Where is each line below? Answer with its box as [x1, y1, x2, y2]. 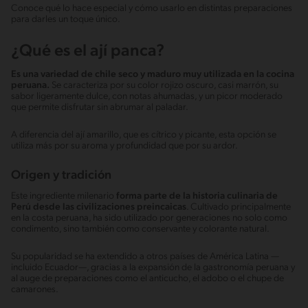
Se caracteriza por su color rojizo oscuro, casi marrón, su [49, 80, 278, 91]
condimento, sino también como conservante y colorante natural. [11, 223, 269, 234]
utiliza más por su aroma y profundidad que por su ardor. [11, 140, 238, 151]
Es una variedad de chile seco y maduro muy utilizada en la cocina [11, 69, 294, 80]
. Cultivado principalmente [186, 201, 291, 212]
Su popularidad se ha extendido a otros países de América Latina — [11, 251, 279, 262]
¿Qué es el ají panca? [11, 43, 164, 60]
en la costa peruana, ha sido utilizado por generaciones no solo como [11, 212, 287, 223]
